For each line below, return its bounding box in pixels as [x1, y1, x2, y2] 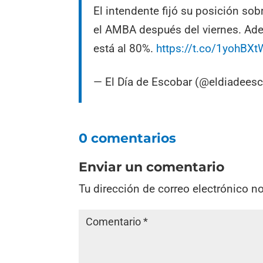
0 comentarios [79, 130, 177, 147]
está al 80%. [93, 42, 157, 56]
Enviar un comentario [79, 159, 225, 176]
